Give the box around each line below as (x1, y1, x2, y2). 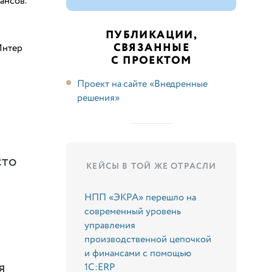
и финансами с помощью (84, 246, 192, 260)
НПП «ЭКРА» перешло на (84, 190, 197, 205)
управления (84, 218, 136, 233)
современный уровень (84, 204, 182, 219)
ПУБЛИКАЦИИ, (105, 27, 198, 43)
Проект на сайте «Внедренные (77, 76, 208, 91)
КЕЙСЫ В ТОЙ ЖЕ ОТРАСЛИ (86, 160, 217, 172)
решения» (77, 90, 120, 105)
